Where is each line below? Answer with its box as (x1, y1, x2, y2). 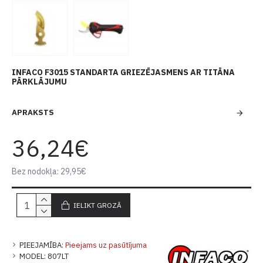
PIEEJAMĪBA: (19, 240, 63, 251)
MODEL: (19, 251, 46, 262)
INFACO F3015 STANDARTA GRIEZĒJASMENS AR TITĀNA (12, 67, 235, 78)
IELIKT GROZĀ (73, 200, 122, 210)
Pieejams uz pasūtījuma (65, 240, 147, 251)
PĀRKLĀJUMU (12, 76, 67, 87)
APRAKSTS (12, 107, 54, 118)
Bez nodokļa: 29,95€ (12, 166, 86, 177)
